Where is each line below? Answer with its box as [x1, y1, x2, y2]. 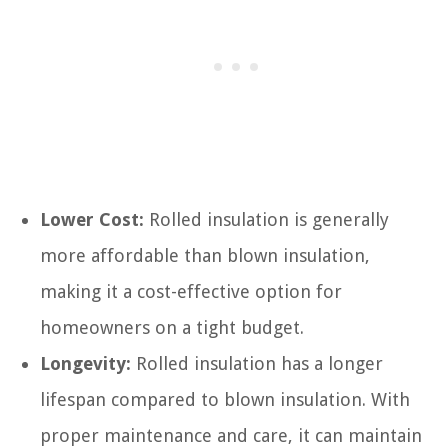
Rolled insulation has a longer [131, 352, 383, 374]
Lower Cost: [40, 208, 144, 230]
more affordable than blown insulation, [40, 244, 370, 266]
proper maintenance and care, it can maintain [40, 424, 422, 446]
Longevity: [40, 352, 131, 374]
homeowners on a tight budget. [40, 316, 304, 338]
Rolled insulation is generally [144, 208, 389, 230]
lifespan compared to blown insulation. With [40, 388, 410, 410]
